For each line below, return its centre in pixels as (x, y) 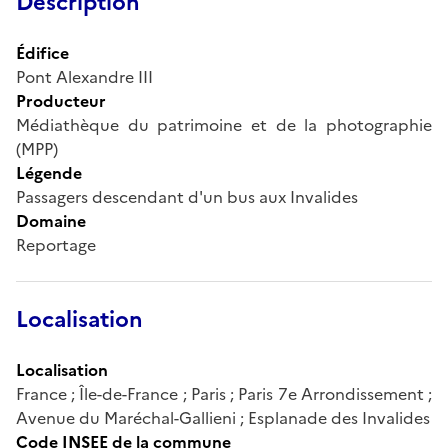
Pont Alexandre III (84, 76)
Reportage (56, 244)
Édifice (42, 52)
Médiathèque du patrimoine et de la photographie (224, 124)
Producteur (61, 100)
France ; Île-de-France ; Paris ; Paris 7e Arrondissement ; (224, 393)
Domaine (51, 220)
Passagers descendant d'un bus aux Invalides (187, 196)
